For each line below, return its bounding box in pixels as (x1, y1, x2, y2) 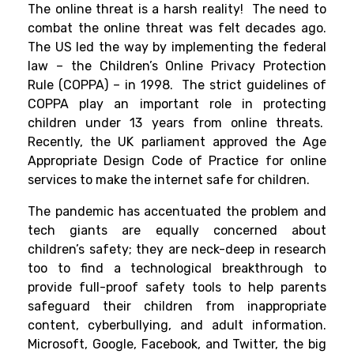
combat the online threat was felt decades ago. (28, 21, 326, 36)
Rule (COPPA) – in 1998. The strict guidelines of (28, 77, 326, 93)
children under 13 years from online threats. (28, 115, 326, 131)
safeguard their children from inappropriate (28, 299, 326, 314)
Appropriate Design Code (28, 153, 183, 169)
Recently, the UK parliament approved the (28, 134, 303, 150)
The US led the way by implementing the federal (28, 40, 326, 55)
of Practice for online (189, 153, 327, 169)
